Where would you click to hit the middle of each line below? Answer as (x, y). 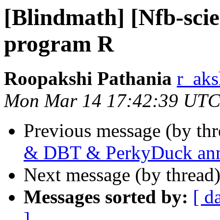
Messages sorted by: (106, 197)
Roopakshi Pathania (88, 79)
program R (59, 44)
